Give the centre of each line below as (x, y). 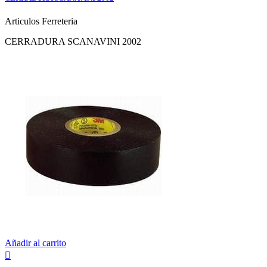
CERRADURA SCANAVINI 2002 (73, 41)
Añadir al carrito (35, 243)
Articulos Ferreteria (41, 21)
